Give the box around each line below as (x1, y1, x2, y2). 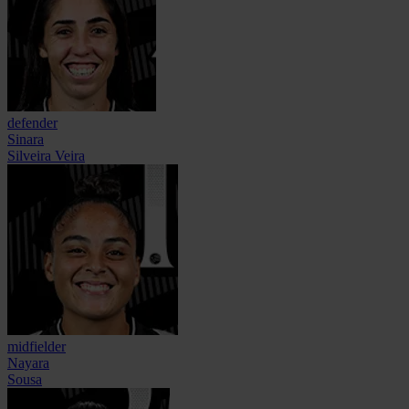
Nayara (7, 355, 49, 372)
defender (7, 115, 58, 131)
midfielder (7, 339, 66, 355)
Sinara (7, 131, 44, 148)
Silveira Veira (7, 148, 85, 164)
